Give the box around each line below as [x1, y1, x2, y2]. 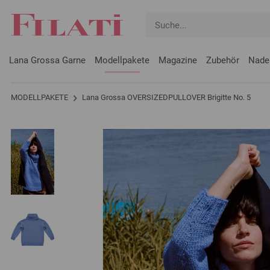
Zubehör [206, 55, 239, 66]
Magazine [159, 55, 197, 66]
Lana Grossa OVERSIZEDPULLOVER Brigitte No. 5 [80, 93, 251, 102]
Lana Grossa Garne [9, 55, 86, 66]
